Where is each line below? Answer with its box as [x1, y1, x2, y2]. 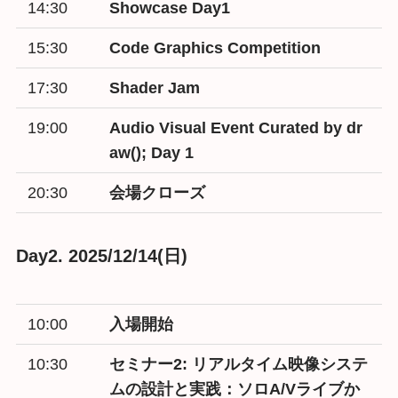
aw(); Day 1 [109, 143, 195, 162]
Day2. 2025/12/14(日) [15, 246, 187, 267]
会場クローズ [109, 183, 206, 202]
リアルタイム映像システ [192, 354, 369, 373]
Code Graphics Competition [109, 38, 322, 57]
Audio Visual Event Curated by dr [109, 118, 363, 137]
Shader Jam [109, 78, 201, 97]
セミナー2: [109, 354, 193, 373]
